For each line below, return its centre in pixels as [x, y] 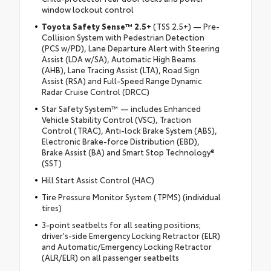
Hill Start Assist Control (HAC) [98, 179]
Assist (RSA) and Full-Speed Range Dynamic [122, 80]
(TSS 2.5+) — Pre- [185, 26]
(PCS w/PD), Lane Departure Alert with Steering [130, 47]
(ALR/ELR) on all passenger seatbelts [110, 257]
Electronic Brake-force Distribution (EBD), [120, 141]
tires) [51, 207]
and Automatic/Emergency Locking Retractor [126, 246]
